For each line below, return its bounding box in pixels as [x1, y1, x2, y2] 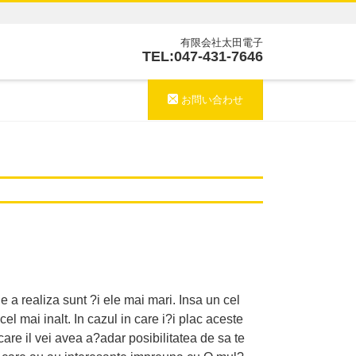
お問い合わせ [178, 93, 243, 106]
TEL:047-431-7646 [142, 48, 263, 64]
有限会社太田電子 [180, 37, 263, 48]
